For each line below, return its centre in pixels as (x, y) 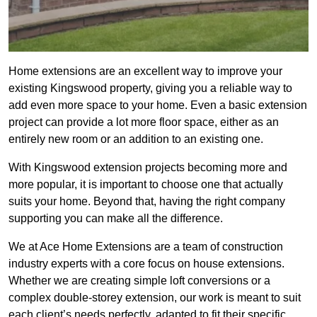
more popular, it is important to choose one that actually (146, 185)
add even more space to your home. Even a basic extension (158, 105)
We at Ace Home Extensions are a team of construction (146, 247)
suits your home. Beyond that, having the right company (147, 202)
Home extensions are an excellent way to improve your (145, 71)
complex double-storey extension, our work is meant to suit (155, 298)
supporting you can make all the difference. (116, 219)
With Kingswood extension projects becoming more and (148, 168)
